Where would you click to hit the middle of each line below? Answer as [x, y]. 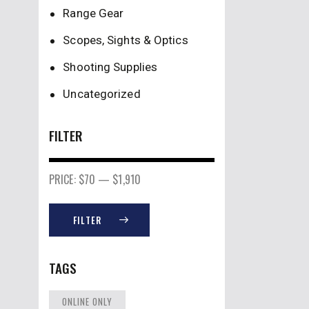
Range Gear [93, 13]
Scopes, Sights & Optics [126, 40]
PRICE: [64, 179]
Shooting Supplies [110, 67]
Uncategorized [102, 93]
